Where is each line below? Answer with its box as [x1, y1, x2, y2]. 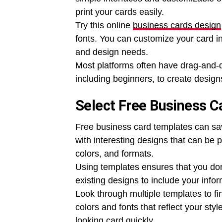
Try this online [75, 20, 133, 30]
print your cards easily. [75, 6, 164, 17]
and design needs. [75, 47, 148, 57]
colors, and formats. [75, 148, 154, 159]
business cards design [133, 20, 221, 30]
